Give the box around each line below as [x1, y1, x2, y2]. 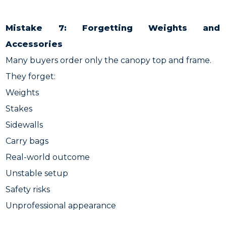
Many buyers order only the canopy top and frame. [6, 55, 212, 65]
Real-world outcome [6, 152, 90, 162]
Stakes [6, 104, 33, 114]
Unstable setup [6, 168, 69, 178]
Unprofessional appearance [6, 201, 117, 210]
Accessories [6, 39, 63, 49]
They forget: [6, 72, 56, 81]
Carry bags [6, 136, 49, 146]
